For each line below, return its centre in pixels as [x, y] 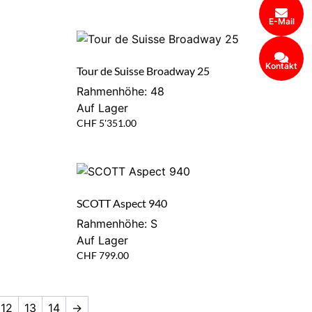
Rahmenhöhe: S [117, 223]
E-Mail [281, 21]
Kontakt [281, 65]
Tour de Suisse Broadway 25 [143, 70]
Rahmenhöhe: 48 [120, 91]
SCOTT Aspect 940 [122, 203]
